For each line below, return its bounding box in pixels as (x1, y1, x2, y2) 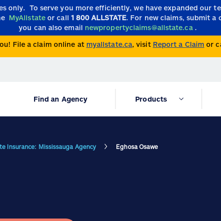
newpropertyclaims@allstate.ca (84, 23, 193, 32)
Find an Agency (33, 95, 88, 104)
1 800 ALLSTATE (71, 13, 127, 22)
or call (47, 13, 71, 22)
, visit (132, 40, 151, 49)
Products (135, 95, 168, 104)
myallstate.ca (86, 40, 133, 49)
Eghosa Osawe (116, 143, 158, 150)
